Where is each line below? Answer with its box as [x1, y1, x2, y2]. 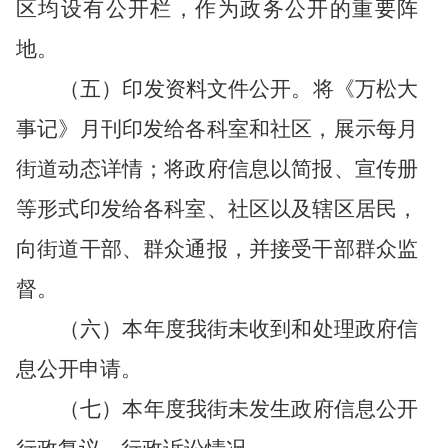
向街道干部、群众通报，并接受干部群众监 [16, 237, 418, 261]
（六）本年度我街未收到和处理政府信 [59, 317, 418, 341]
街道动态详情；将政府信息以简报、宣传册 [16, 157, 418, 181]
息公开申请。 [16, 357, 142, 381]
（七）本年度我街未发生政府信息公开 [59, 397, 418, 421]
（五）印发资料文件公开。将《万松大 [59, 77, 418, 101]
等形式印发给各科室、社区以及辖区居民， [16, 197, 418, 221]
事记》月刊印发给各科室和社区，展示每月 [16, 117, 418, 141]
